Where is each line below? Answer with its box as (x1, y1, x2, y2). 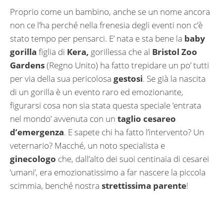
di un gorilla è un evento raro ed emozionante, (10, 86, 183, 98)
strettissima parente (100, 180, 186, 192)
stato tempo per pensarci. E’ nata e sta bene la (10, 33, 184, 45)
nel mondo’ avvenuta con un (10, 113, 117, 125)
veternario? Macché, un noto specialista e (10, 140, 165, 152)
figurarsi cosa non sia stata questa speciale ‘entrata (10, 100, 201, 111)
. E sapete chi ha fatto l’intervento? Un (64, 126, 204, 138)
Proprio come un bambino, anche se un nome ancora (10, 6, 210, 18)
